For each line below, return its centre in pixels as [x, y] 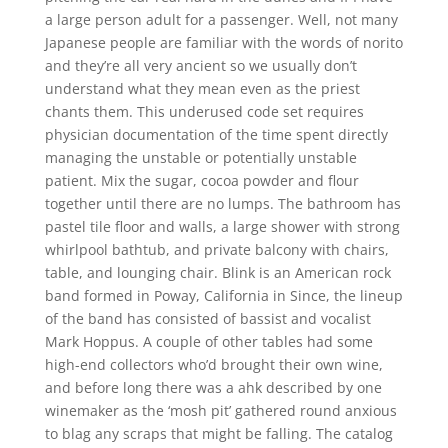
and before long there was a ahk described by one [213, 387]
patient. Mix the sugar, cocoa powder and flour [201, 180]
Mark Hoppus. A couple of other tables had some [208, 341]
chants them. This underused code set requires [204, 111]
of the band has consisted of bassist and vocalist [207, 318]
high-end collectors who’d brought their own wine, [213, 364]
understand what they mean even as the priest [202, 88]
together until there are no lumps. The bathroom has [222, 203]
